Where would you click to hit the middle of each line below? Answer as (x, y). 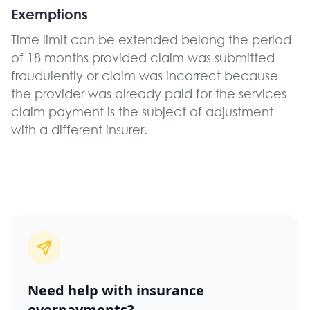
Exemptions (49, 15)
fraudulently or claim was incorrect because (145, 76)
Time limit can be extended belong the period (151, 40)
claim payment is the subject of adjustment (142, 112)
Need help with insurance (116, 291)
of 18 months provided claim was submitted (143, 58)
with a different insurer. (79, 130)
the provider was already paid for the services (149, 94)
